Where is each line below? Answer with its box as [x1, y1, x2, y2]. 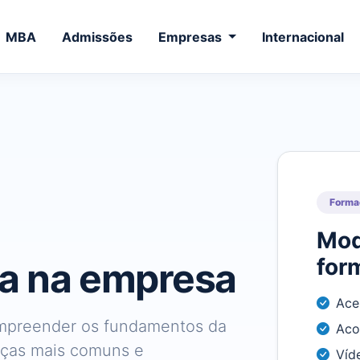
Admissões [62, 28, 133, 45]
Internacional [261, 28, 344, 45]
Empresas [158, 28, 226, 45]
